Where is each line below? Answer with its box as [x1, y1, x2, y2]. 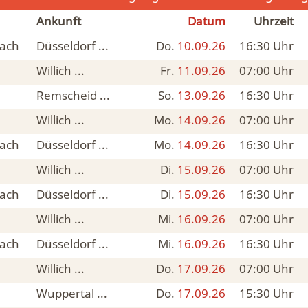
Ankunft [36, 13, 81, 29]
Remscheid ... [36, 87, 110, 103]
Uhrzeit [254, 13, 294, 29]
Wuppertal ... [36, 285, 107, 301]
